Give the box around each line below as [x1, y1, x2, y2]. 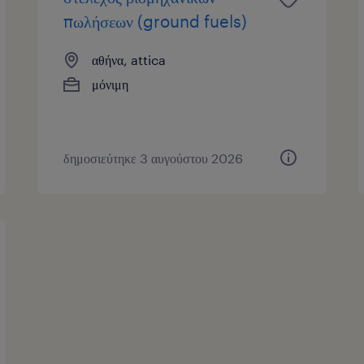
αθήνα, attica [92, 51, 167, 67]
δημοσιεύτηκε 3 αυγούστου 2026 [63, 149, 244, 166]
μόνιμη [92, 76, 129, 92]
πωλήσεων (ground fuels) [63, 11, 248, 31]
